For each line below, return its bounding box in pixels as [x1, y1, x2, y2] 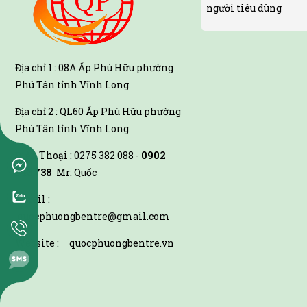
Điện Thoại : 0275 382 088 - [15, 149, 139, 162]
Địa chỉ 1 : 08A [15, 61, 78, 75]
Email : [15, 193, 64, 206]
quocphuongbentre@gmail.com [15, 210, 170, 223]
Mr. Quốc [52, 166, 97, 180]
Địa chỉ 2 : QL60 [15, 105, 86, 119]
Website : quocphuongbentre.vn [15, 236, 174, 250]
